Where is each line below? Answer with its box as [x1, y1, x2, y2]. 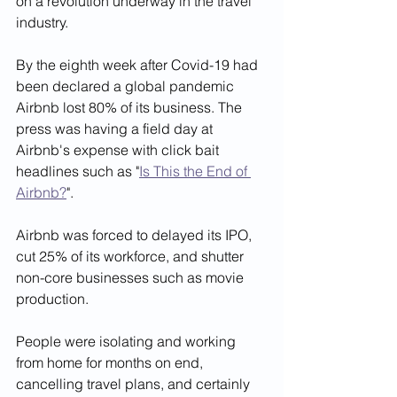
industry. [16, 12, 75, 31]
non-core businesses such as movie [16, 268, 247, 286]
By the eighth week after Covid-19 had [16, 55, 261, 74]
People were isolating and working [16, 331, 239, 350]
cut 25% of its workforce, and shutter [16, 246, 247, 265]
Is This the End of [139, 161, 251, 180]
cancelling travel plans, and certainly [16, 374, 253, 393]
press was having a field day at [16, 119, 216, 137]
